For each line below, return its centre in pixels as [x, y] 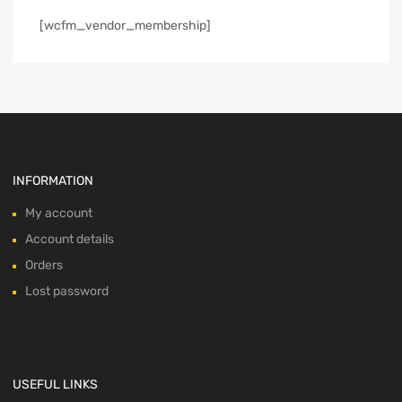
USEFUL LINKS [55, 384]
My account [59, 213]
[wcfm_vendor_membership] [125, 25]
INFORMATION [53, 180]
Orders [44, 265]
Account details [70, 239]
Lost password [67, 291]
